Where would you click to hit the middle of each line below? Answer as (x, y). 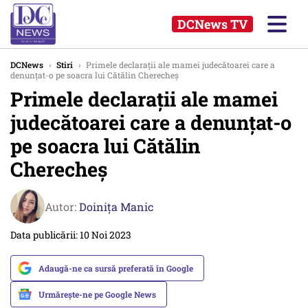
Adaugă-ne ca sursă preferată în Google (116, 268)
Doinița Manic (116, 206)
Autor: (62, 206)
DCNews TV (212, 24)
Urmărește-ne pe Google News (97, 294)
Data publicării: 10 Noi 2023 (71, 235)
